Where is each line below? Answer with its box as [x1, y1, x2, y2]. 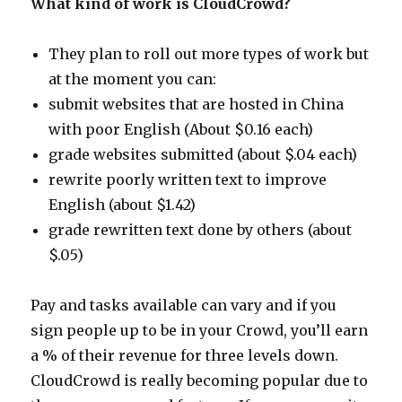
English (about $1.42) [48, 196, 197, 214]
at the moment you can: [48, 70, 217, 88]
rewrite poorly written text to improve [48, 170, 328, 188]
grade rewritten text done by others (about [48, 221, 353, 239]
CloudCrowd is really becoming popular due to [31, 371, 369, 389]
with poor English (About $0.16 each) [48, 120, 314, 138]
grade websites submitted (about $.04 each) [48, 145, 358, 163]
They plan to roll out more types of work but [48, 45, 370, 63]
